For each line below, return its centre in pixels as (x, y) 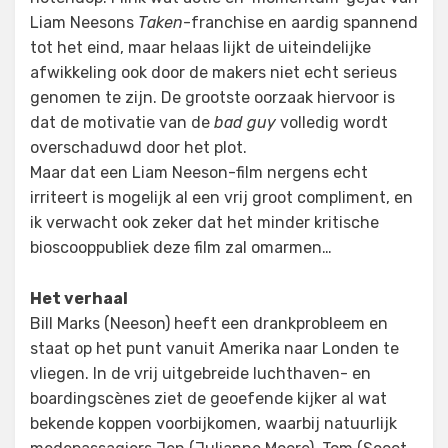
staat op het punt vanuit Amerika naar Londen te (214, 348)
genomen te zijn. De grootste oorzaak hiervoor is (212, 97)
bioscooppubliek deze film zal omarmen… (181, 247)
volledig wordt (332, 122)
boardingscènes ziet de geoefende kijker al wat (208, 398)
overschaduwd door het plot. (138, 147)
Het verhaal (79, 298)
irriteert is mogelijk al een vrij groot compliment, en (221, 197)
